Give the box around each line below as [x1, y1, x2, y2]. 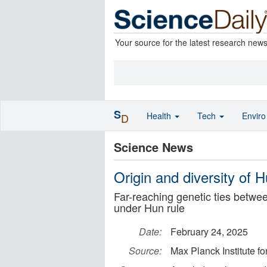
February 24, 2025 [170, 225, 248, 238]
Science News [114, 138, 193, 156]
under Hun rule [114, 200, 185, 215]
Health [147, 110, 173, 122]
